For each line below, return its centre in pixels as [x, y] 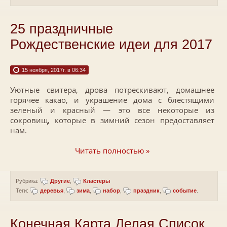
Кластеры [97, 181]
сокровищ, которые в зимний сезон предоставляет [112, 120]
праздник [146, 191]
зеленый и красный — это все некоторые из [112, 110]
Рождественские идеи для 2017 [111, 45]
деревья [52, 191]
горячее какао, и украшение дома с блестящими [112, 100]
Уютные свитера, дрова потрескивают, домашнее [112, 90]
